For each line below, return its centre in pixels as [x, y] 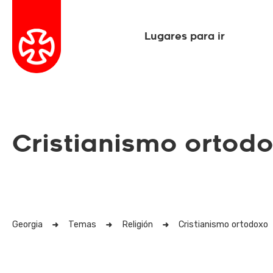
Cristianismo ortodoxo [223, 225]
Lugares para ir [185, 36]
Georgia [27, 225]
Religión [137, 225]
